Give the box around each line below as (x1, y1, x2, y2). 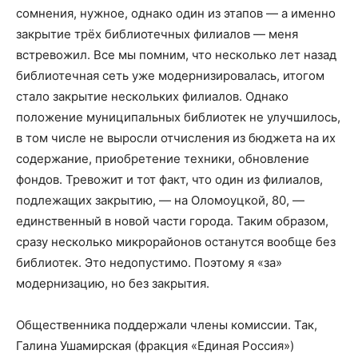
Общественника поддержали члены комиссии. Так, (16, 317, 317, 332)
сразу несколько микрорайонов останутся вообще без (16, 234, 336, 249)
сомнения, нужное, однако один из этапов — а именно (16, 6, 336, 21)
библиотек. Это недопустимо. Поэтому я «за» (16, 255, 282, 270)
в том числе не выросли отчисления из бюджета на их (16, 130, 336, 145)
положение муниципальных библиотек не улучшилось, (16, 109, 340, 125)
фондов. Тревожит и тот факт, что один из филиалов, (16, 172, 323, 187)
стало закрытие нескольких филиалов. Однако (16, 89, 288, 104)
